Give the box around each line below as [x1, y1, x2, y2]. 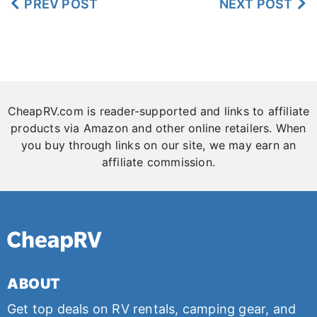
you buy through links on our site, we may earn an [21, 138, 296, 153]
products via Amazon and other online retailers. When [11, 121, 306, 136]
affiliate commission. [101, 155, 216, 170]
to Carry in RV [16, 3, 108, 21]
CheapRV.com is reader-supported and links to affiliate [7, 104, 310, 119]
